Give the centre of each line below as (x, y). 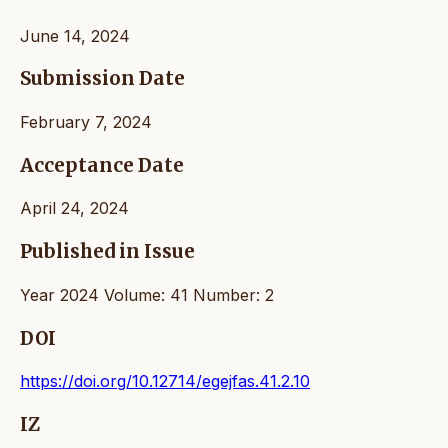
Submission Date (102, 79)
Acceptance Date (102, 165)
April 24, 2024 (74, 208)
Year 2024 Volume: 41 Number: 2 (147, 294)
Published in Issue (107, 252)
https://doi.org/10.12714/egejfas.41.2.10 (165, 381)
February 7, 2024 (86, 122)
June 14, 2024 (75, 35)
